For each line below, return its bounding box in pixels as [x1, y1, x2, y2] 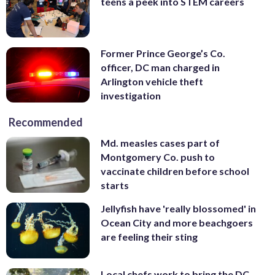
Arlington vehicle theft [101, 75, 203, 87]
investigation [101, 89, 161, 101]
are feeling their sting [101, 231, 198, 243]
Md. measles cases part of [101, 137, 220, 149]
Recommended [9, 115, 83, 130]
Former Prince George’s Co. [101, 47, 225, 59]
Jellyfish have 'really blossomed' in [101, 203, 256, 215]
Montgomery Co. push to [101, 151, 215, 163]
